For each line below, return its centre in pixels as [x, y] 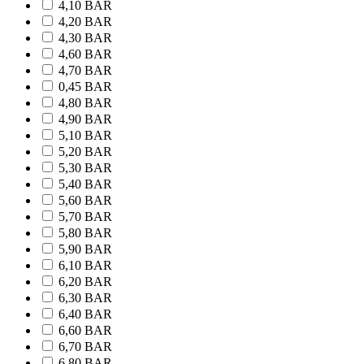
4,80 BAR [85, 103]
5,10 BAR [85, 136]
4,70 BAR [85, 71]
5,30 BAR [85, 168]
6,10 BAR [85, 266]
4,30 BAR [85, 38]
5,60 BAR [85, 201]
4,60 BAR [85, 54]
